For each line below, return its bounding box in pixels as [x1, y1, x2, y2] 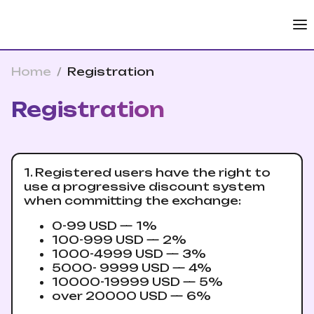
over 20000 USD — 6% [52, 289, 211, 303]
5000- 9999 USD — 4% [52, 261, 212, 275]
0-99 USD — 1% [52, 219, 157, 233]
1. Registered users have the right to [24, 165, 271, 179]
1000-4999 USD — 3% [52, 247, 206, 261]
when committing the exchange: [24, 193, 241, 207]
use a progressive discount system [24, 179, 265, 193]
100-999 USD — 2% [52, 233, 186, 247]
